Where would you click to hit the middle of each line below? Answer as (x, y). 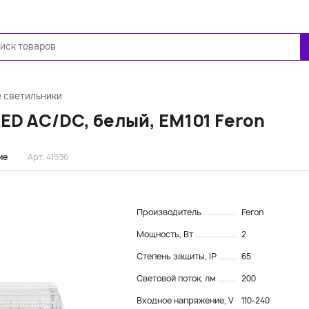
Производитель (170, 212)
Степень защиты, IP (178, 256)
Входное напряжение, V (186, 300)
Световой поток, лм (177, 278)
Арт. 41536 (48, 157)
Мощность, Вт (166, 234)
